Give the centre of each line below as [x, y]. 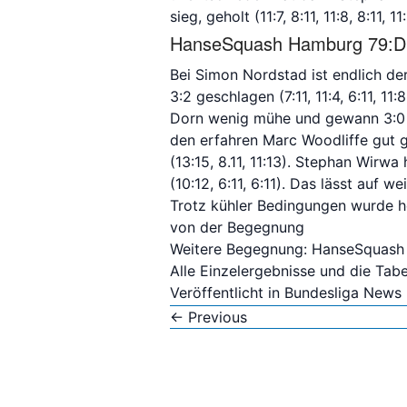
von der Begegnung [237, 227]
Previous [215, 317]
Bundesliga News [343, 293]
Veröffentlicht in [227, 293]
